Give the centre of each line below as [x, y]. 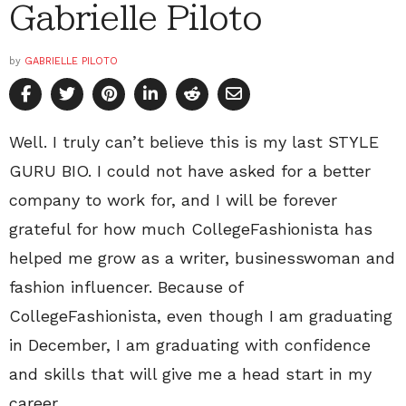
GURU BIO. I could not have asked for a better [190, 171]
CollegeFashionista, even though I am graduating [201, 316]
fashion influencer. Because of [126, 287]
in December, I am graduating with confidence [190, 345]
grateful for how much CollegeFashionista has [191, 229]
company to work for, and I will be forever [173, 200]
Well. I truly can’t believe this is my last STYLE [194, 142]
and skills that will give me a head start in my [190, 374]
